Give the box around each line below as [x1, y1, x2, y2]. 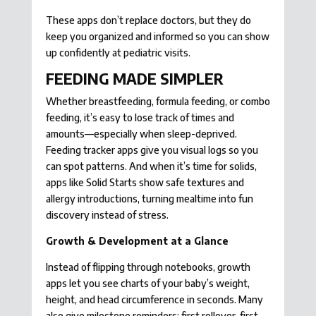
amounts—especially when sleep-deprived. [45, 128, 237, 140]
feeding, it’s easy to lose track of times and [45, 111, 234, 124]
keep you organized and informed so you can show [45, 30, 269, 43]
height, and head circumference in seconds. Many [45, 293, 263, 306]
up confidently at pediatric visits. [45, 47, 190, 59]
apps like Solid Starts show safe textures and [45, 176, 244, 189]
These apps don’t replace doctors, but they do [45, 14, 251, 27]
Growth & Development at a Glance [45, 235, 229, 248]
